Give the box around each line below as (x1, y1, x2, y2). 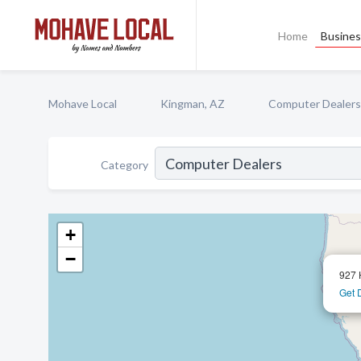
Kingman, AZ (160, 97, 225, 110)
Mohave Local (48, 97, 117, 110)
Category (101, 157, 148, 172)
